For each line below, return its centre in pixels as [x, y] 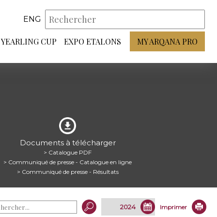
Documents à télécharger [68, 143]
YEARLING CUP [29, 41]
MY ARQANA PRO [167, 41]
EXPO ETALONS [93, 41]
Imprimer [173, 207]
